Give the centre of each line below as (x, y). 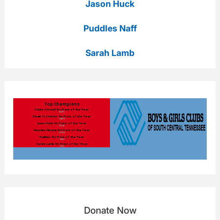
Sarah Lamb (110, 53)
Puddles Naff (110, 28)
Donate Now (110, 210)
